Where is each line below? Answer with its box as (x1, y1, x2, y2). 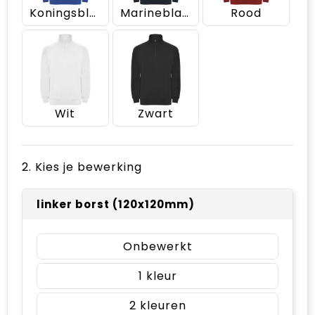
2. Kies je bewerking (22, 158, 142, 175)
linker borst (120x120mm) (37, 196, 195, 212)
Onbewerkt (122, 238, 193, 255)
